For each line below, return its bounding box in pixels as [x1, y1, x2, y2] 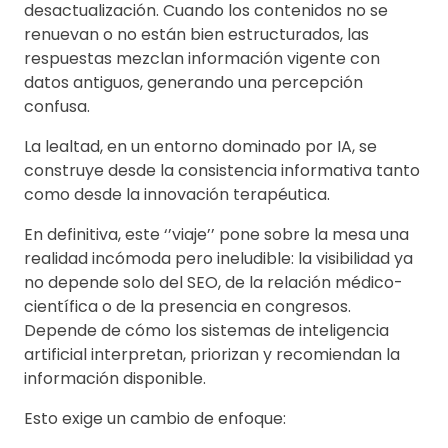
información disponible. [24, 367, 206, 391]
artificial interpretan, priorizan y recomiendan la [24, 343, 400, 367]
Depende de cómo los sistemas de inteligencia [24, 319, 389, 343]
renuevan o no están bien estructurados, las [24, 23, 369, 47]
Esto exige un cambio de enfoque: [24, 407, 286, 431]
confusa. [24, 95, 90, 119]
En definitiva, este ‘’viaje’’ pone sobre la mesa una [24, 223, 409, 247]
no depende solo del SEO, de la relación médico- [24, 271, 403, 295]
